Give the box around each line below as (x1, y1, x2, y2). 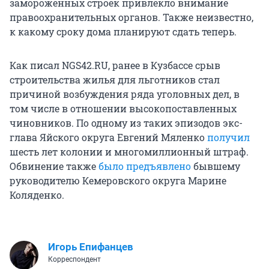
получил (207, 131, 250, 144)
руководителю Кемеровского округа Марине (10, 174, 226, 187)
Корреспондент (48, 255, 101, 264)
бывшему (191, 160, 240, 173)
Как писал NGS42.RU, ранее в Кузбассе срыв (10, 59, 220, 72)
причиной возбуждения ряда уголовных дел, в (10, 88, 240, 101)
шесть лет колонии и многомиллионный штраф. (10, 145, 249, 159)
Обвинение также (10, 160, 98, 173)
